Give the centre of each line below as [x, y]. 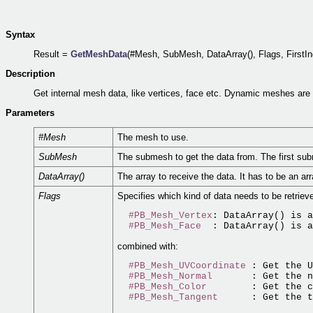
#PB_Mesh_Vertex [170, 216]
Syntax [20, 35]
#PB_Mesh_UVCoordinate [187, 265]
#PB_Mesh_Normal [170, 276]
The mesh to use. [153, 137]
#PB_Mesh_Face [165, 226]
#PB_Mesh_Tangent [173, 297]
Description [30, 74]
